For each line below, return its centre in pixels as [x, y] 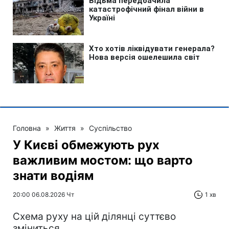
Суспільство [110, 128]
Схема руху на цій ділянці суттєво [94, 217]
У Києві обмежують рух [86, 145]
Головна [27, 128]
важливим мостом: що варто [103, 161]
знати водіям [53, 176]
